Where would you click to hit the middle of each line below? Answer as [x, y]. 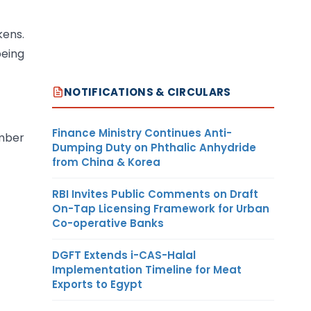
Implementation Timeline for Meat [147, 269]
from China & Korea [106, 162]
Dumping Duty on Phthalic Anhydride [154, 147]
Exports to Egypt [97, 284]
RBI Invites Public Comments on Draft [155, 194]
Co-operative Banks [108, 223]
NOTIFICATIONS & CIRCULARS [148, 92]
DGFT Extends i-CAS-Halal [124, 255]
